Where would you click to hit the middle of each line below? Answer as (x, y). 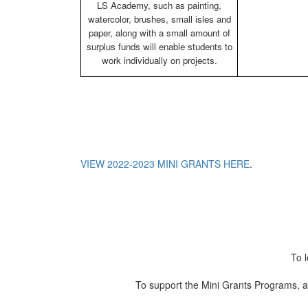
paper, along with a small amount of (159, 33)
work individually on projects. (159, 60)
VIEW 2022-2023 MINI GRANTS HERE (165, 164)
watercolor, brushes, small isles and (159, 19)
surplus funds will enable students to (159, 47)
